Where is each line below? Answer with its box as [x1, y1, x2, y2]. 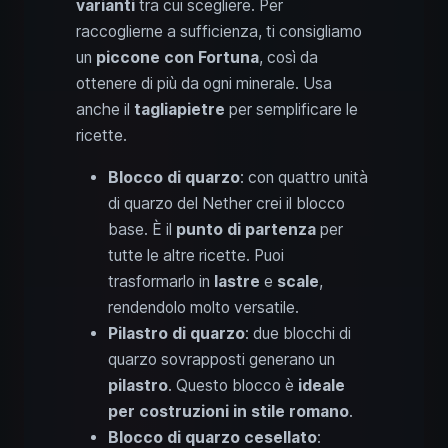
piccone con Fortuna [96, 47, 259, 67]
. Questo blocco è [168, 375, 298, 395]
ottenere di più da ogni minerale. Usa [76, 73, 332, 93]
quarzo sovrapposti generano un [108, 349, 335, 369]
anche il [76, 99, 134, 119]
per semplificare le [225, 99, 358, 119]
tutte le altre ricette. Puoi [108, 245, 284, 265]
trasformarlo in [108, 271, 214, 291]
